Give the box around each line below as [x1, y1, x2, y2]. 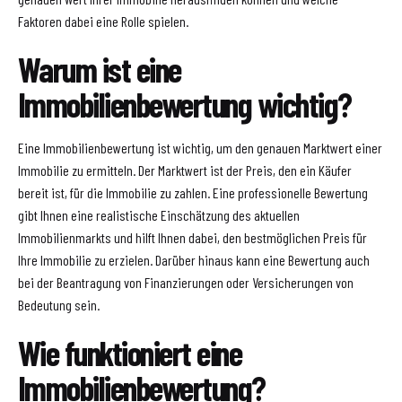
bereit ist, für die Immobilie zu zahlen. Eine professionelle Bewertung [18, 183, 368, 201]
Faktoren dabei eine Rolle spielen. [18, 13, 188, 31]
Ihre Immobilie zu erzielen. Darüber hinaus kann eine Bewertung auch [18, 250, 370, 268]
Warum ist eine [18, 48, 181, 90]
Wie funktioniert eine [18, 331, 242, 373]
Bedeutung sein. [18, 295, 100, 313]
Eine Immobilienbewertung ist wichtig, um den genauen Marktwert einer [18, 138, 382, 156]
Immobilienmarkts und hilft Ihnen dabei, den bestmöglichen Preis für [18, 228, 367, 246]
